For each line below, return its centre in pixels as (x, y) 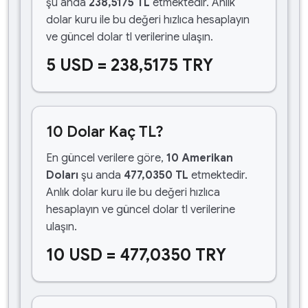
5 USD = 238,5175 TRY (130, 65)
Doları (62, 175)
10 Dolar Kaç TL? (105, 132)
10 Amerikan (200, 158)
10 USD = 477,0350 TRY (136, 255)
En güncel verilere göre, (106, 158)
